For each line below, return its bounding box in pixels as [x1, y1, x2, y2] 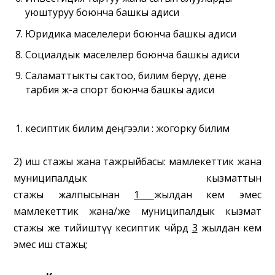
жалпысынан [58, 188, 120, 202]
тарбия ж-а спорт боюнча [25, 82, 149, 96]
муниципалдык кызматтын [14, 171, 261, 185]
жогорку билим [153, 122, 230, 136]
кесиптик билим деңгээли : [25, 122, 153, 136]
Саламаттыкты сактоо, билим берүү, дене [25, 68, 227, 82]
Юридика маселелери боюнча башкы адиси [25, 26, 236, 41]
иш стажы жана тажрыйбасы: [25, 155, 166, 169]
